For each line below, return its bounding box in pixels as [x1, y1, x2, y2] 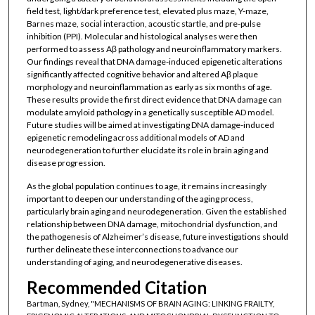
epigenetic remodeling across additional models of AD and [26, 131, 245, 143]
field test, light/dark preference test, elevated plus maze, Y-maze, [26, 5, 269, 16]
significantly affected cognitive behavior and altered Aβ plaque [26, 68, 258, 79]
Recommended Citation [26, 276, 207, 297]
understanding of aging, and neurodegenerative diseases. [26, 257, 243, 268]
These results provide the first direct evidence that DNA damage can [26, 94, 282, 105]
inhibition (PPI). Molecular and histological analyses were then [26, 30, 257, 41]
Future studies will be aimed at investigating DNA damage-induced [26, 119, 274, 130]
